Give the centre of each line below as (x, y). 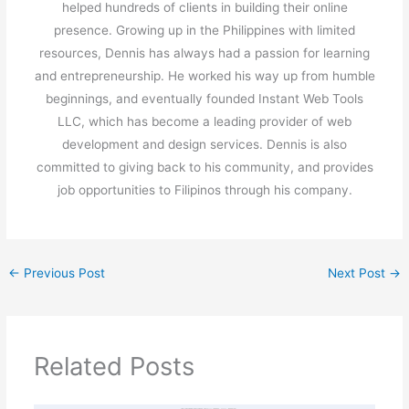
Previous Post (63, 273)
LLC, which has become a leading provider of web (204, 122)
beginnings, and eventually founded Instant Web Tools (204, 99)
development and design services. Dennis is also (204, 145)
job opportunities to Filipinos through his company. (204, 190)
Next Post (358, 273)
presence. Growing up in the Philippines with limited (204, 31)
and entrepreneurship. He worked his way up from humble (204, 76)
